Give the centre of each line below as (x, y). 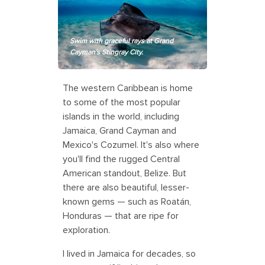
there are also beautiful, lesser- (126, 188)
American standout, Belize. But (125, 174)
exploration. (86, 230)
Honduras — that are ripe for (121, 216)
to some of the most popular (122, 103)
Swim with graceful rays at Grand (122, 41)
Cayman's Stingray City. (107, 53)
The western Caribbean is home (128, 88)
